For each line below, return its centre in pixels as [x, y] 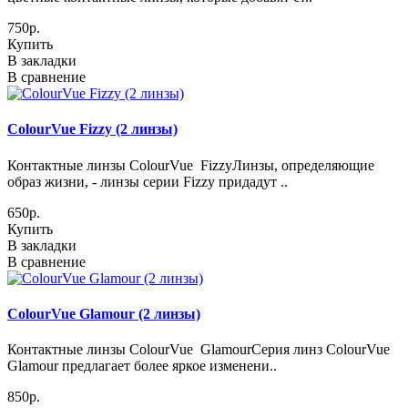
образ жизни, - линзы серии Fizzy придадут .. [148, 181]
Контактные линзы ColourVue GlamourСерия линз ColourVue [199, 350]
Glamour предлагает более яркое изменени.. [142, 366]
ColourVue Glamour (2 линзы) [104, 313]
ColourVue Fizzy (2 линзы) [92, 129]
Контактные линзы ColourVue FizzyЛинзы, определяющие [191, 165]
